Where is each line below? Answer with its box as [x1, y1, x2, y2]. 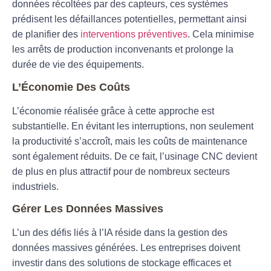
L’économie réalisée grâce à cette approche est [12, 105, 214, 116]
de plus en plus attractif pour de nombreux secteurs [12, 166, 230, 177]
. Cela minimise [188, 29, 254, 40]
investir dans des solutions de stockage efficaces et [12, 257, 231, 268]
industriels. [12, 181, 59, 192]
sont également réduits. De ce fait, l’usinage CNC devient [12, 151, 257, 162]
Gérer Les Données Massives [12, 202, 163, 215]
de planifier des [12, 29, 80, 40]
